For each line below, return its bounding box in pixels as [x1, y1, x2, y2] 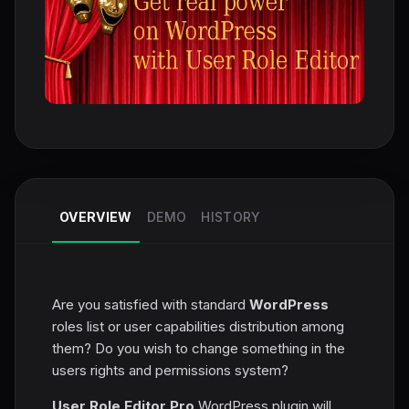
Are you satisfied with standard [52, 295, 249, 313]
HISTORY [201, 208, 261, 225]
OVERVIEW [59, 208, 132, 225]
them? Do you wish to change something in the [52, 339, 345, 357]
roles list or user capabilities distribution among [52, 317, 344, 335]
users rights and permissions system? [52, 361, 288, 379]
